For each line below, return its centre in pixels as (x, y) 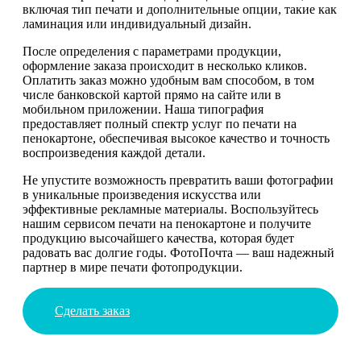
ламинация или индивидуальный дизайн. (137, 23)
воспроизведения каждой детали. (114, 152)
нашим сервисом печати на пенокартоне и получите (167, 223)
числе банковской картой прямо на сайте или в (152, 94)
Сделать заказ (92, 310)
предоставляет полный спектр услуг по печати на (160, 123)
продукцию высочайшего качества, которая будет (158, 238)
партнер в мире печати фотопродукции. (133, 267)
